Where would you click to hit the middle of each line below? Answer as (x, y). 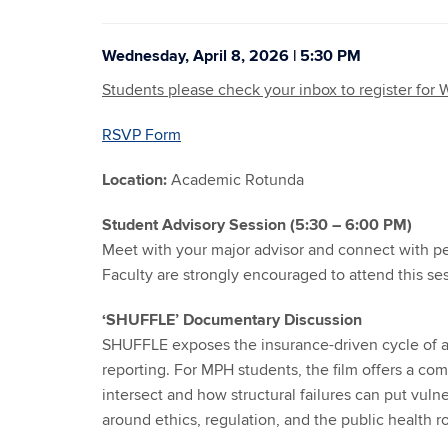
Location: (134, 180)
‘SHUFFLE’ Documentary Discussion (232, 320)
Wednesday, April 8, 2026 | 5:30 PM (231, 56)
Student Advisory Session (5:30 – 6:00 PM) (257, 225)
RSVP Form (141, 135)
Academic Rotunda (235, 180)
